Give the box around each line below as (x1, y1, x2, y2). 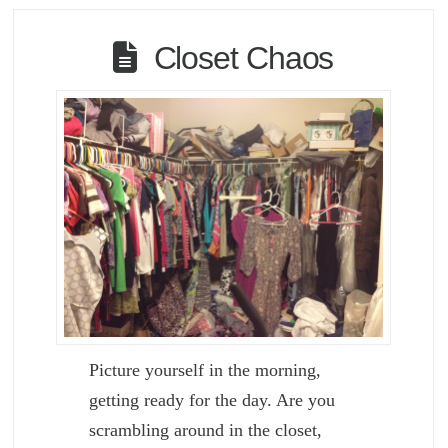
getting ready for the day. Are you (89, 390, 336, 411)
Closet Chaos (153, 39, 334, 76)
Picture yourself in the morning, (89, 360, 322, 381)
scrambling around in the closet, (89, 420, 323, 441)
